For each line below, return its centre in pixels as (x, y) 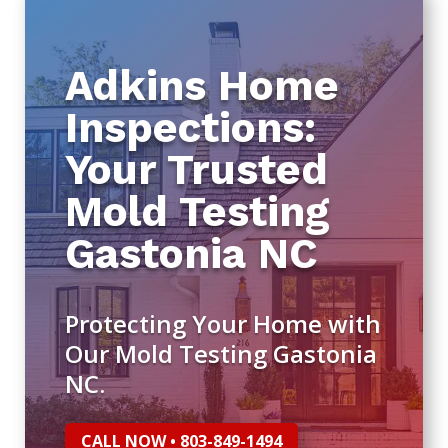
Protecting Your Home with (222, 323)
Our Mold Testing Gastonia (220, 353)
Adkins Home (201, 85)
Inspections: (190, 127)
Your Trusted (196, 169)
